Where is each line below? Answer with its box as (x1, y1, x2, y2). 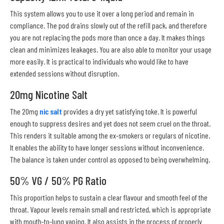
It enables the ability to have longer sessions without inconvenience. (10, 142, 204, 152)
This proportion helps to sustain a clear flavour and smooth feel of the (10, 192, 207, 202)
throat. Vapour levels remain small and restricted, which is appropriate (10, 204, 211, 214)
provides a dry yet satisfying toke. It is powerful (62, 106, 197, 116)
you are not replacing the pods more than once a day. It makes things (10, 32, 205, 42)
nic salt (39, 106, 62, 116)
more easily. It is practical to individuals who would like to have (10, 56, 188, 66)
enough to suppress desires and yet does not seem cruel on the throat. (10, 118, 210, 128)
